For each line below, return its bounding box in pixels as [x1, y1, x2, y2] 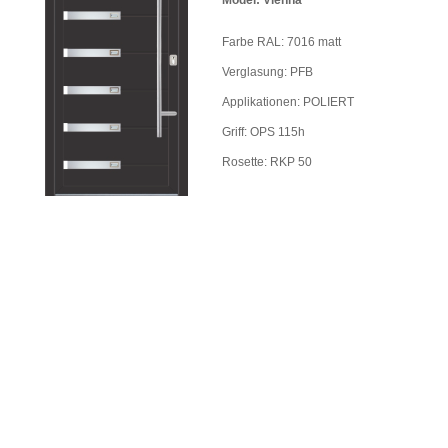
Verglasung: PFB [222, 64, 313, 79]
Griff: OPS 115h [222, 124, 305, 139]
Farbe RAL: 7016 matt [222, 34, 341, 49]
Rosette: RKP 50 [222, 154, 312, 169]
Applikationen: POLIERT [222, 94, 354, 109]
